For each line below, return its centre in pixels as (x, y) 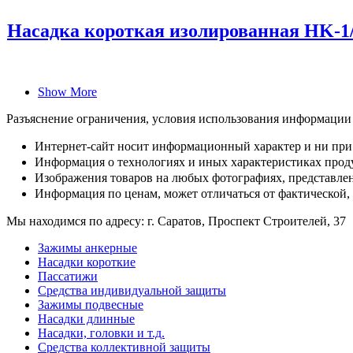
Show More (67, 92)
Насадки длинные (86, 319)
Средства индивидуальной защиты (132, 291)
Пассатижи (68, 277)
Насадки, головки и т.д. (101, 333)
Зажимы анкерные (87, 248)
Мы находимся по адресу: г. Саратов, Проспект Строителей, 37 (176, 221)
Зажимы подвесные (91, 305)
